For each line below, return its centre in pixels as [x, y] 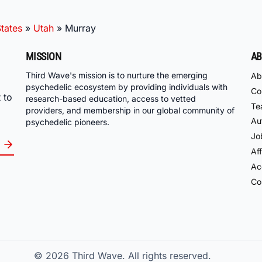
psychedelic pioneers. [68, 122]
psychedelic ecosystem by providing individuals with [127, 87]
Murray [80, 28]
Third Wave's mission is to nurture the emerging [117, 75]
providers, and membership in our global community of [130, 111]
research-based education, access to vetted [111, 99]
